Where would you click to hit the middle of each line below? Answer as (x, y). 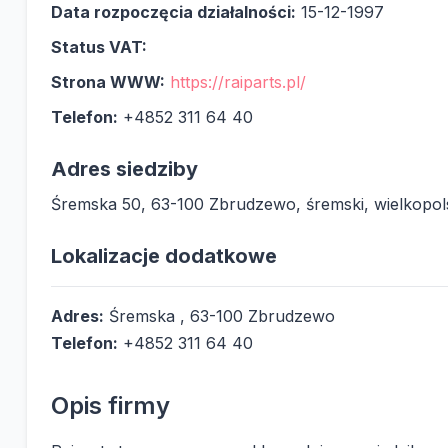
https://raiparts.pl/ (237, 82)
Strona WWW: (107, 82)
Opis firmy (110, 405)
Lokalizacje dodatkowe (163, 256)
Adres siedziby (124, 169)
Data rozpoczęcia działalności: (173, 12)
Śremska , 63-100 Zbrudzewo (219, 316)
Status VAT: (98, 47)
